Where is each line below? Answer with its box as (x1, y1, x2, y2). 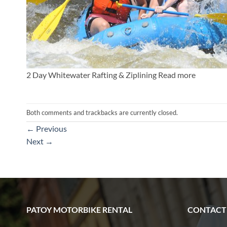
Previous (34, 124, 67, 134)
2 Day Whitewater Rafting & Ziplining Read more (26, 69, 196, 80)
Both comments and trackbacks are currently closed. (26, 108, 178, 117)
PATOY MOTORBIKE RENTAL (26, 205, 132, 215)
